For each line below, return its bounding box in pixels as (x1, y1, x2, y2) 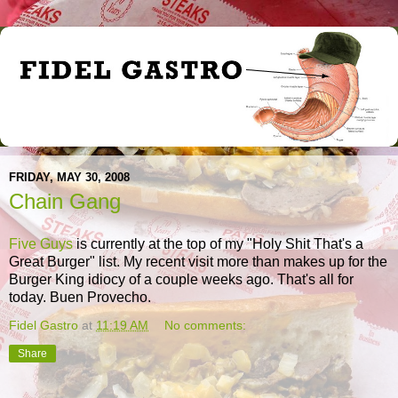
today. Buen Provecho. (9, 289, 151, 305)
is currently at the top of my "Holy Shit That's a (73, 235, 363, 251)
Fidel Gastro (9, 317, 78, 332)
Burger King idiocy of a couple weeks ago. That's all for (9, 271, 354, 287)
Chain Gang (9, 189, 121, 214)
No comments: (164, 317, 247, 332)
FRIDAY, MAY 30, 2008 (9, 170, 130, 184)
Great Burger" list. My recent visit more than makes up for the (9, 253, 387, 269)
